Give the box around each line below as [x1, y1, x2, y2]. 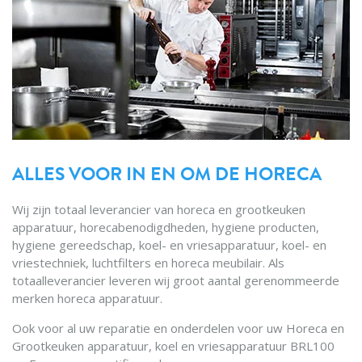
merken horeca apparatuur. [12, 290, 162, 307]
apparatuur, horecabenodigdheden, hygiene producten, [12, 219, 319, 236]
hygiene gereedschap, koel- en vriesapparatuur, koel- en [12, 237, 326, 254]
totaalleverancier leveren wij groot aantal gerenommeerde [12, 272, 339, 289]
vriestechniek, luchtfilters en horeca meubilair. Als [12, 255, 284, 271]
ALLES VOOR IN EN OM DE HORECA [12, 160, 322, 188]
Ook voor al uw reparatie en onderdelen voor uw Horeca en [12, 320, 344, 337]
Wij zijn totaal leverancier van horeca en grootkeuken [12, 201, 305, 218]
